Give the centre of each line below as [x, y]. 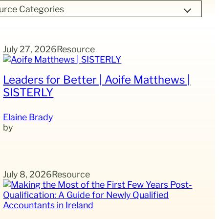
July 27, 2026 [30, 49]
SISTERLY [28, 92]
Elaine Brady [28, 117]
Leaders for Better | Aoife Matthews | [97, 80]
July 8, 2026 [28, 175]
